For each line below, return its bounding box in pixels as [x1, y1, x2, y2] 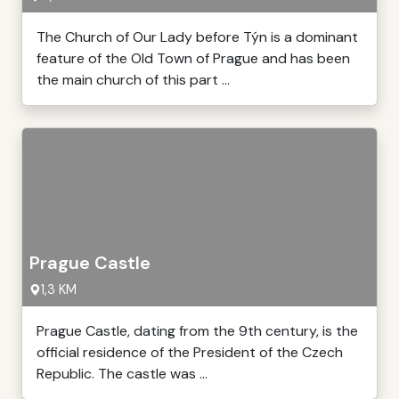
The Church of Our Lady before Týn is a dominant [37, 28, 358, 46]
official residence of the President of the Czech [37, 343, 343, 362]
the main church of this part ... [37, 70, 230, 89]
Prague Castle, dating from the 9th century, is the [37, 322, 358, 340]
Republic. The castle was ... [37, 364, 208, 383]
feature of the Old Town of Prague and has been [37, 49, 350, 68]
